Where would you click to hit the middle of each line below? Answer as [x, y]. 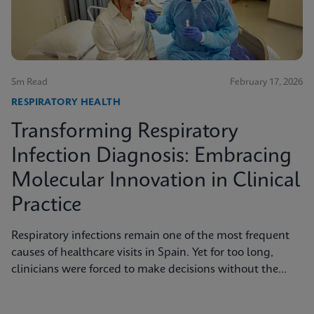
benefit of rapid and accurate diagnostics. [116, 287]
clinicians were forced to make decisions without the [145, 270]
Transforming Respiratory [125, 132]
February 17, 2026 [266, 83]
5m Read [29, 83]
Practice [46, 206]
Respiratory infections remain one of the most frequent [150, 236]
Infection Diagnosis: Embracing [151, 157]
